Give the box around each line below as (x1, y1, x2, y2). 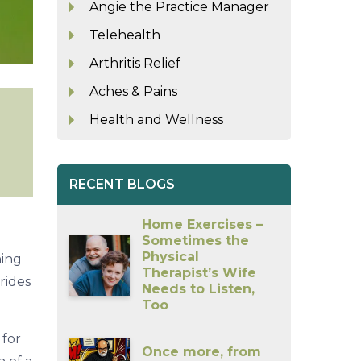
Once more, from (142, 343, 262, 359)
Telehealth (89, 27, 161, 43)
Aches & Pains (89, 83, 178, 99)
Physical (142, 249, 200, 265)
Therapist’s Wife (142, 265, 257, 281)
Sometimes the (142, 233, 250, 249)
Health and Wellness (89, 111, 224, 127)
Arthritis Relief (89, 55, 181, 71)
